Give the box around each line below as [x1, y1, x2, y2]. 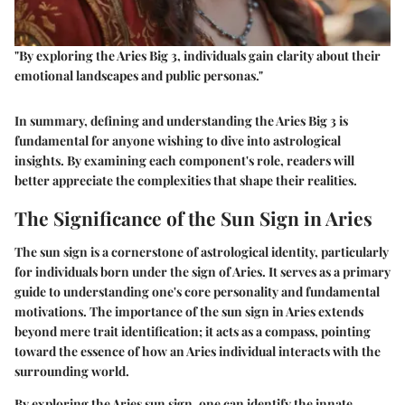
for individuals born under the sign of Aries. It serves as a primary [14, 263, 391, 281]
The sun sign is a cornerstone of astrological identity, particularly [14, 243, 389, 261]
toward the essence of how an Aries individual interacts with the [14, 343, 381, 361]
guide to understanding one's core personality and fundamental [14, 283, 380, 301]
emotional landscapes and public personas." [14, 66, 263, 84]
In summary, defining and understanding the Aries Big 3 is [14, 111, 348, 129]
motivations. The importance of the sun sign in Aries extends [14, 303, 363, 321]
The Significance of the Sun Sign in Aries [14, 204, 372, 231]
